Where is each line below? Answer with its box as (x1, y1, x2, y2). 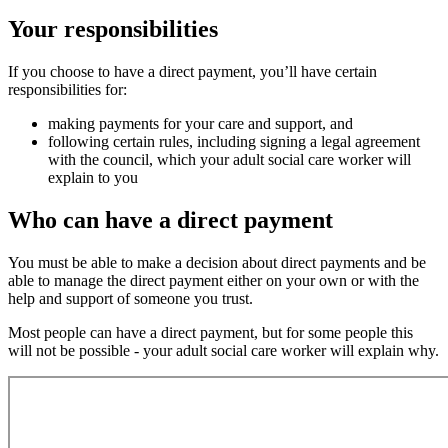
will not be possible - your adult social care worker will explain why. (8, 342, 439, 360)
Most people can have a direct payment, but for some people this (8, 324, 413, 342)
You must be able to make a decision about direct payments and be (8, 254, 426, 272)
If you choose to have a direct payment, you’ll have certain (8, 63, 377, 81)
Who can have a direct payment (8, 207, 333, 234)
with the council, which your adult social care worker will (48, 151, 411, 169)
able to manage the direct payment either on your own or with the (8, 272, 419, 290)
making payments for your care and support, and (48, 115, 353, 133)
